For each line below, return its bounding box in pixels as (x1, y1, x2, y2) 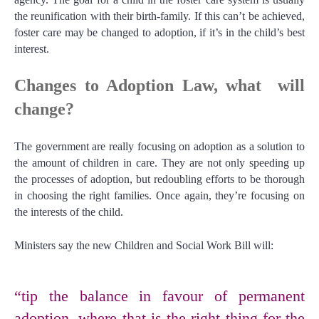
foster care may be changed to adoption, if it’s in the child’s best (14, 26, 305, 39)
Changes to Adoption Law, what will (14, 76, 305, 95)
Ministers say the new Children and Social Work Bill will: (14, 239, 273, 252)
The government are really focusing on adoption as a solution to (14, 140, 305, 153)
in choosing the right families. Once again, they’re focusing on (14, 189, 305, 202)
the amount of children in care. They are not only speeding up (14, 157, 305, 169)
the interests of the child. (14, 206, 123, 219)
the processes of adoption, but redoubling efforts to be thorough (14, 173, 305, 186)
